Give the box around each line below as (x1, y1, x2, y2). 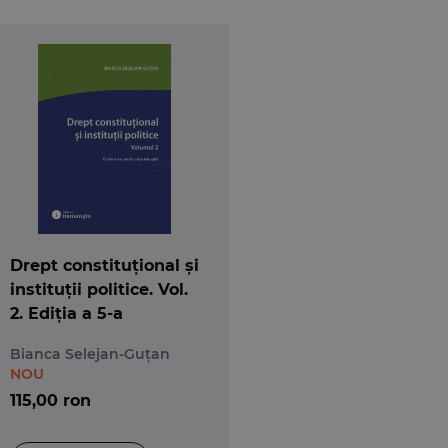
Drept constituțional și (9, 255, 199, 275)
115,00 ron (9, 390, 91, 410)
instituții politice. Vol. (9, 279, 188, 299)
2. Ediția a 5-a (9, 303, 123, 323)
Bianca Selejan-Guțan (9, 344, 170, 363)
